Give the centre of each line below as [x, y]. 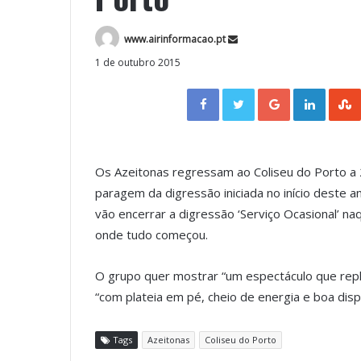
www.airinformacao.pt [175, 39]
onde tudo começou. [151, 235]
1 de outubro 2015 [138, 63]
